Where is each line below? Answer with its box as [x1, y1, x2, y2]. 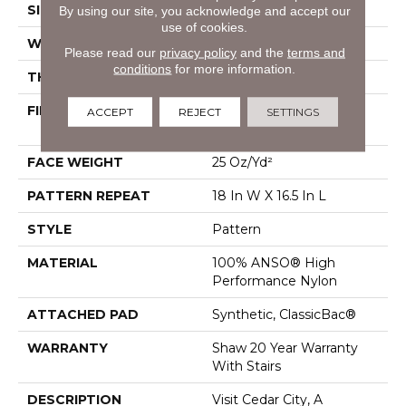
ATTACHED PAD [27, 305, 139, 323]
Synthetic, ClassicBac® [212, 305, 356, 323]
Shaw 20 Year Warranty [212, 339, 358, 356]
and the [236, 44, 287, 60]
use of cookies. [161, 19, 248, 34]
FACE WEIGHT [27, 153, 123, 170]
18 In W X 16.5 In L [212, 187, 326, 204]
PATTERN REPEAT [27, 187, 150, 204]
